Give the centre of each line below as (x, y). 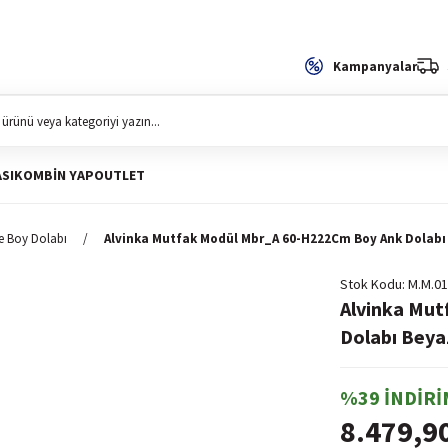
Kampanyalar (375, 66)
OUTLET (119, 175)
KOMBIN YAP (54, 175)
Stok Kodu (371, 284)
